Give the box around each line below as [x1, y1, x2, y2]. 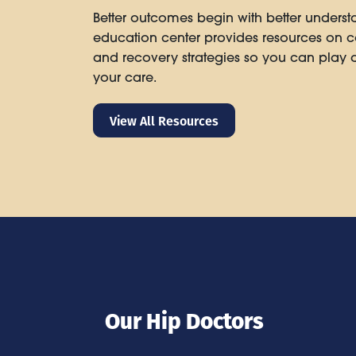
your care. [93, 68, 157, 85]
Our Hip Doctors [105, 302, 264, 337]
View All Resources [110, 110, 219, 130]
